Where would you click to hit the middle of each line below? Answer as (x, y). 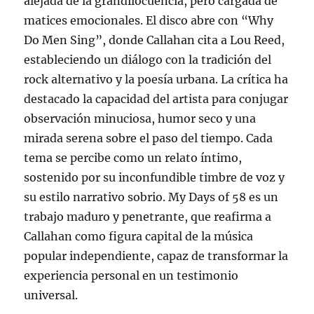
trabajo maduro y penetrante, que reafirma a (148, 217)
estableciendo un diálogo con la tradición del (148, 60)
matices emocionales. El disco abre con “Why (149, 21)
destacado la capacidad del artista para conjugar (156, 99)
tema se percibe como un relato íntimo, (133, 158)
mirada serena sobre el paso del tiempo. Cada (149, 138)
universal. (51, 295)
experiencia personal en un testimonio (131, 276)
